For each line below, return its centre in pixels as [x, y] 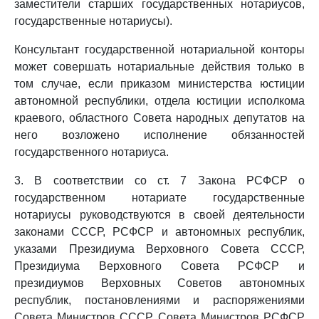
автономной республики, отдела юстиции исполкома [159, 101]
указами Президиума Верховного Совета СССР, [159, 249]
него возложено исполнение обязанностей [159, 135]
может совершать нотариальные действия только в [159, 67]
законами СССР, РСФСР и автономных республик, [159, 232]
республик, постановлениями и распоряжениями [159, 300]
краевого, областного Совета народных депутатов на [159, 118]
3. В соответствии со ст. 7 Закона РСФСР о [159, 181]
